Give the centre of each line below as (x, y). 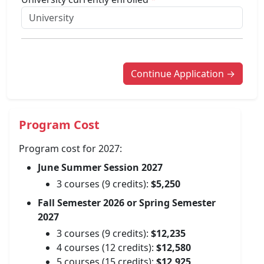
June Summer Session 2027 (100, 167)
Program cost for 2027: (70, 148)
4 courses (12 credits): (106, 247)
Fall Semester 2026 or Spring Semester (127, 203)
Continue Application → (183, 74)
